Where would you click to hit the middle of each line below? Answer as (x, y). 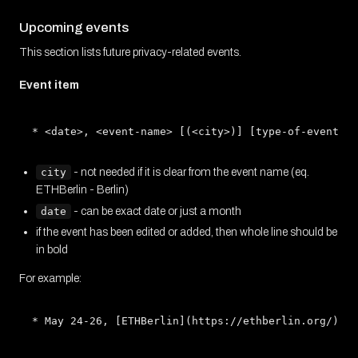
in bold (52, 250)
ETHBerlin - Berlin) (82, 189)
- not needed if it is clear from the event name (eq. (190, 172)
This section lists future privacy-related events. (130, 53)
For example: (50, 279)
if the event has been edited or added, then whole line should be (187, 233)
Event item (49, 85)
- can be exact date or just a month (156, 211)
